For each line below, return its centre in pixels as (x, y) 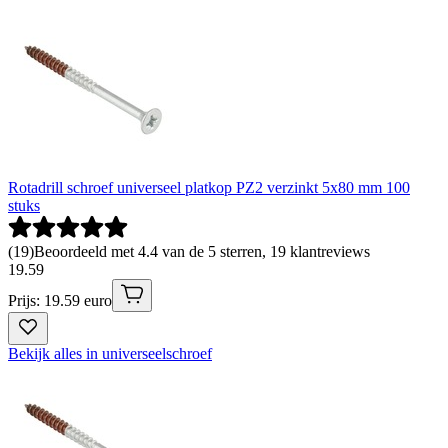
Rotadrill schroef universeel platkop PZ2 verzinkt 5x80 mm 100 (209, 187)
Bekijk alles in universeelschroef (110, 353)
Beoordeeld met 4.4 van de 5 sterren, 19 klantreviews (202, 251)
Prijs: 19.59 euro (60, 300)
